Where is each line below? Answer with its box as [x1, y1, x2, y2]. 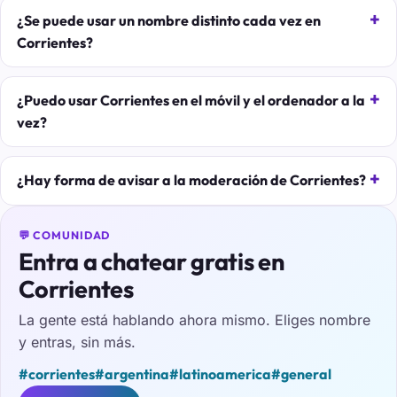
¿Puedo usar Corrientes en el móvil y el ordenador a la [16, 91, 365, 110]
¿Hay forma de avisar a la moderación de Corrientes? [16, 171, 366, 190]
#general [270, 365, 331, 384]
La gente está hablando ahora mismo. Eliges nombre [18, 310, 370, 329]
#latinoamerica [168, 365, 271, 384]
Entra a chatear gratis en [18, 246, 284, 277]
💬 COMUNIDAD [18, 229, 111, 243]
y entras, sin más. [18, 332, 136, 351]
